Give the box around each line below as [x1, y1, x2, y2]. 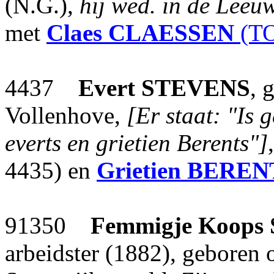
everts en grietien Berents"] [5, 130, 268, 156]
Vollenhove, [5, 102, 127, 128]
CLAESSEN [108, 20, 234, 46]
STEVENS [141, 75, 250, 101]
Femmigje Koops [91, 212, 264, 239]
